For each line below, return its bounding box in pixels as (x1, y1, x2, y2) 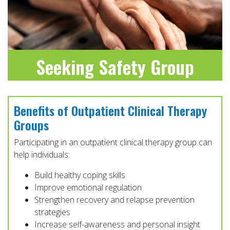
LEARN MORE (95, 92, 135, 105)
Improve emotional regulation (34, 181, 142, 193)
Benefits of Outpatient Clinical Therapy (14, 101, 207, 120)
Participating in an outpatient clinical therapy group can (14, 136, 212, 148)
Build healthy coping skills (34, 169, 125, 181)
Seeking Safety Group (36, 52, 194, 80)
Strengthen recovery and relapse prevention (34, 194, 195, 205)
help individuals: (14, 148, 70, 160)
